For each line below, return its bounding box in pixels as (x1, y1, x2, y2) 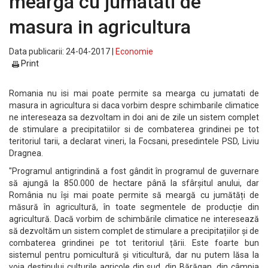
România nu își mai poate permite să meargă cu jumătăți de (9, 190, 259, 200)
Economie (115, 47, 153, 56)
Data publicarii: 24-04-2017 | (9, 47, 115, 56)
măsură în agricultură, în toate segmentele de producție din (9, 202, 259, 212)
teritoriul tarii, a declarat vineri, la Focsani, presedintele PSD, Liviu (9, 136, 259, 146)
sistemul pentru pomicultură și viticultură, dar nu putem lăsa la (9, 250, 259, 260)
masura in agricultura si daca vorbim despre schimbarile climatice (9, 100, 259, 110)
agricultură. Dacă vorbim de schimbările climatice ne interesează (9, 214, 259, 224)
